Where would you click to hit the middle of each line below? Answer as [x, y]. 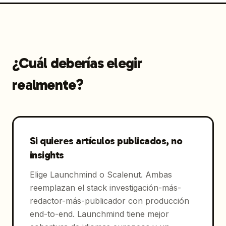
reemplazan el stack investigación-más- [105, 187]
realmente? [48, 85]
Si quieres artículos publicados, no [106, 140]
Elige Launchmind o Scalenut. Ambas [101, 174]
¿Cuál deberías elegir [77, 63]
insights [47, 155]
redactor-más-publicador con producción [109, 201]
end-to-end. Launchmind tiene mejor [99, 214]
